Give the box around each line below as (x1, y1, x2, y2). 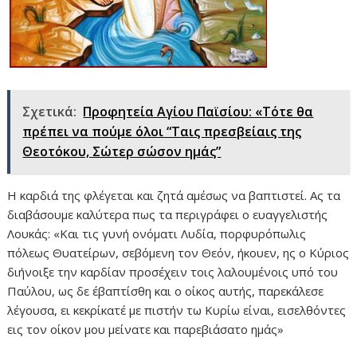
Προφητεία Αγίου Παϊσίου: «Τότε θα (83, 102, 314, 120)
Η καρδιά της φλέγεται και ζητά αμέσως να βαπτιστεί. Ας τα (7, 186, 341, 203)
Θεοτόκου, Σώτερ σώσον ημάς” (22, 142, 222, 160)
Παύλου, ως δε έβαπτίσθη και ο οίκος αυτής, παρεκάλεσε (7, 282, 324, 299)
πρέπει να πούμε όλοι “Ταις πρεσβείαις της (22, 122, 302, 140)
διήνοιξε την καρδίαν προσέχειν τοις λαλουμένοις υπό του (7, 263, 339, 280)
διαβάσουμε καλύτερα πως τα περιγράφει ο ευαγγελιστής (7, 206, 328, 222)
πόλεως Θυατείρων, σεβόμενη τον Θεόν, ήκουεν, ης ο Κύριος (7, 244, 350, 261)
